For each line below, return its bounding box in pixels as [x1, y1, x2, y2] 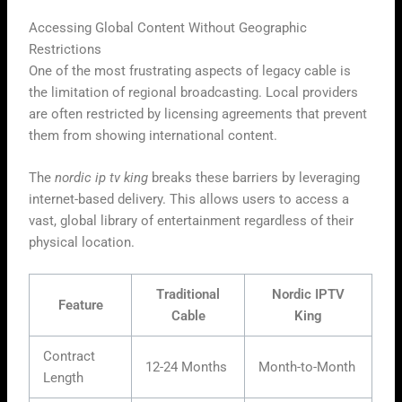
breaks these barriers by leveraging [148, 170, 361, 187]
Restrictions [29, 40, 102, 57]
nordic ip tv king [55, 170, 149, 187]
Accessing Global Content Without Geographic [29, 19, 308, 36]
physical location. [29, 234, 135, 251]
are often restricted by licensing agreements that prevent [29, 105, 368, 122]
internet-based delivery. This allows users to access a [29, 191, 350, 208]
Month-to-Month [258, 359, 356, 376]
